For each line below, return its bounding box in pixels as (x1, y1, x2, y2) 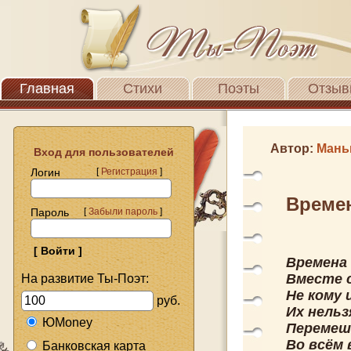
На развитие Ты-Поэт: (21, 271, 149, 285)
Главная (20, 81, 74, 96)
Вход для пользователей (21, 146, 174, 158)
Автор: (270, 142, 317, 155)
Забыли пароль (89, 206, 157, 217)
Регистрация (101, 166, 157, 177)
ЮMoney (42, 315, 92, 329)
